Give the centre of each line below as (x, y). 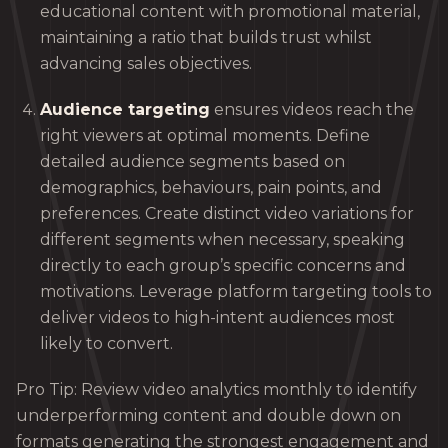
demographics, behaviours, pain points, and (211, 188)
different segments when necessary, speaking (222, 240)
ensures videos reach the (312, 110)
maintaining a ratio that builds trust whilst (206, 38)
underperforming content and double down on (208, 416)
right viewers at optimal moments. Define (205, 136)
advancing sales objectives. (146, 64)
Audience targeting (125, 110)
